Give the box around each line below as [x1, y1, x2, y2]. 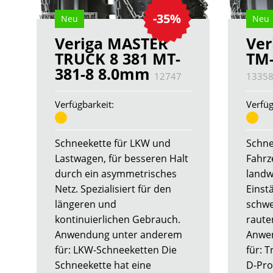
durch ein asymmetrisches [55, 167, 177, 181]
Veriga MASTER [55, 33, 168, 54]
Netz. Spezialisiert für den [55, 182, 171, 196]
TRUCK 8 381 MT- [55, 48, 180, 69]
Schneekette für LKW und [55, 136, 171, 151]
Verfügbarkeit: [55, 98, 114, 111]
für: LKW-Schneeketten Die [55, 243, 177, 257]
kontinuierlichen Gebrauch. [55, 213, 180, 227]
